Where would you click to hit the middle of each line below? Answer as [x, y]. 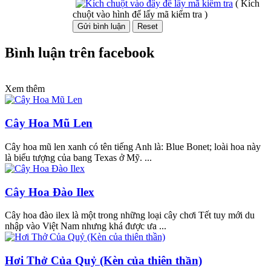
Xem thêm [25, 89]
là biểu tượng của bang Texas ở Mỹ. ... [78, 157]
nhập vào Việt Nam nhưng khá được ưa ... [86, 226]
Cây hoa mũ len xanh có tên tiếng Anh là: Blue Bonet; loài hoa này [133, 146]
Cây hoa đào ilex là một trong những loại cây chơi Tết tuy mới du [130, 215]
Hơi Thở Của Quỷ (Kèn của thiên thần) [103, 260]
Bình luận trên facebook [80, 52]
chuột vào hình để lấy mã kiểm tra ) [140, 14]
